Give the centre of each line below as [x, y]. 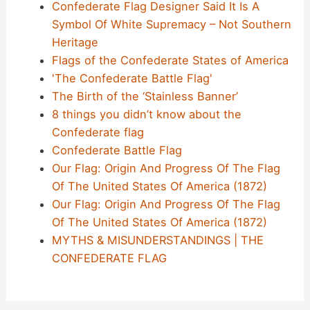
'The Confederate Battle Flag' [132, 78]
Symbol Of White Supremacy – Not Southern [171, 24]
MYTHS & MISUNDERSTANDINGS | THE [157, 240]
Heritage [75, 42]
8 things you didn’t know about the [146, 114]
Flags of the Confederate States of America [170, 60]
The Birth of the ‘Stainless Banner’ [145, 96]
